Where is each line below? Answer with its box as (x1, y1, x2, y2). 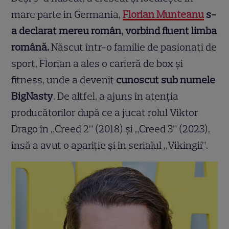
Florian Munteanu (123, 8, 204, 21)
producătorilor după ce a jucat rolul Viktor (11, 106, 199, 119)
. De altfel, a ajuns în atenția (53, 90, 179, 103)
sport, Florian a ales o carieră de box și (11, 57, 184, 70)
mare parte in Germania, (11, 8, 123, 21)
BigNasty (11, 90, 54, 103)
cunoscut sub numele (116, 74, 216, 86)
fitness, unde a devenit (11, 74, 117, 86)
